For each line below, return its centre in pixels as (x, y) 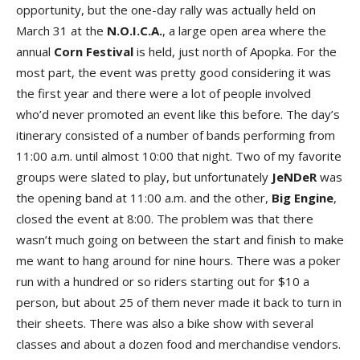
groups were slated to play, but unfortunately (144, 177)
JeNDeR (294, 177)
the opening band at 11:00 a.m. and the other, (144, 198)
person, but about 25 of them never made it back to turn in (179, 302)
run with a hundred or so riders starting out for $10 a (163, 281)
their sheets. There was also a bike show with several (165, 323)
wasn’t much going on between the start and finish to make (180, 239)
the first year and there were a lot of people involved (164, 93)
